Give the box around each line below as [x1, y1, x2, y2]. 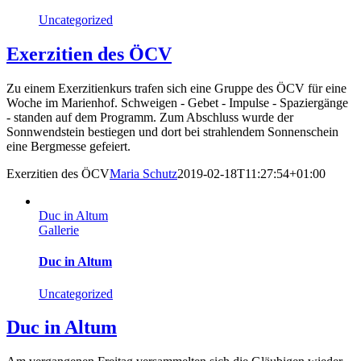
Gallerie [39, 223, 79, 238]
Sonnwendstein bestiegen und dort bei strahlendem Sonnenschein [6, 125, 338, 139]
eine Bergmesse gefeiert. [6, 139, 131, 154]
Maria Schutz [110, 167, 177, 181]
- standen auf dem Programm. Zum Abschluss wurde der [6, 110, 293, 125]
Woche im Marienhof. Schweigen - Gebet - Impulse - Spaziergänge [6, 96, 348, 110]
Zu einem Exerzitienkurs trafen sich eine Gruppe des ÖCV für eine [6, 81, 346, 96]
